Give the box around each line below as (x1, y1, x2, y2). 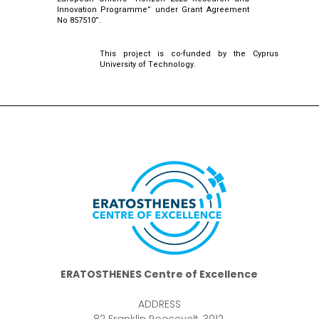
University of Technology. (100, 58, 196, 70)
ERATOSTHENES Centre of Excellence (61, 266, 258, 281)
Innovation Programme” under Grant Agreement (57, 3, 249, 16)
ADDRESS (137, 296, 181, 311)
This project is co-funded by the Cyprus (100, 47, 278, 60)
